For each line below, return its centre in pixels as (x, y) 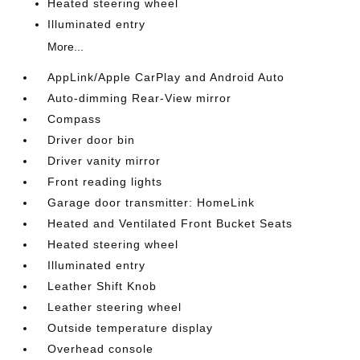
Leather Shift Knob (102, 286)
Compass (75, 119)
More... (66, 47)
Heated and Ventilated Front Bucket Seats (170, 223)
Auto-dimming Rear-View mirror (140, 98)
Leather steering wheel (115, 307)
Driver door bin (92, 140)
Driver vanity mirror (104, 161)
